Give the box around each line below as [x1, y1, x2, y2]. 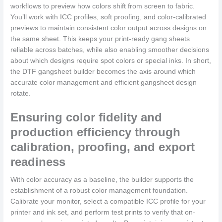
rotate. [10, 90, 31, 98]
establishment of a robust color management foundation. [10, 187, 188, 195]
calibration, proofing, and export [10, 140, 195, 154]
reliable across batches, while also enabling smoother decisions [10, 46, 210, 54]
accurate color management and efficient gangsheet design [10, 79, 197, 87]
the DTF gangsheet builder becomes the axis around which [10, 68, 196, 76]
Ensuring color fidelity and [10, 111, 163, 124]
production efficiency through [10, 125, 181, 139]
